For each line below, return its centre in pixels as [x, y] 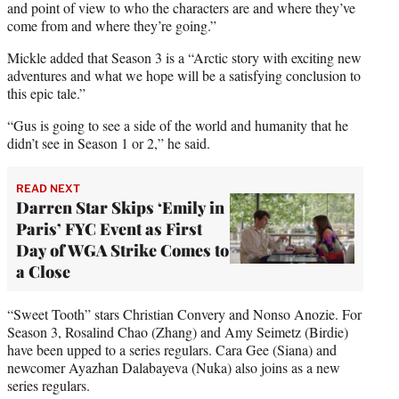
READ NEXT [48, 188]
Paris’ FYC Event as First [109, 228]
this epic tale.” [46, 93]
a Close [43, 271]
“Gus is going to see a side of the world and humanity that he [178, 125]
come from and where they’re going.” [112, 25]
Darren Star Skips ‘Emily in [120, 207]
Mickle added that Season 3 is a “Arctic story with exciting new [184, 57]
